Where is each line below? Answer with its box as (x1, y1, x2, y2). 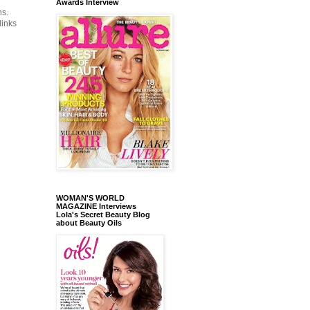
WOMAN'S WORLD (56, 193, 125, 202)
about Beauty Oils (56, 218, 122, 227)
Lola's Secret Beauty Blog (56, 210, 150, 219)
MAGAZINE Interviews (56, 201, 136, 210)
